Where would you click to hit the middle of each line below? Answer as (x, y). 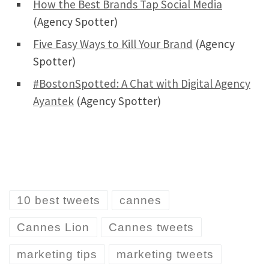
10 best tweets (59, 201)
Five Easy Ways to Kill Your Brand (113, 44)
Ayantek (53, 101)
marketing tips (57, 255)
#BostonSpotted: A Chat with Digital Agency (142, 84)
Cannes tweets (151, 228)
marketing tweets (165, 255)
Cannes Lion (53, 228)
